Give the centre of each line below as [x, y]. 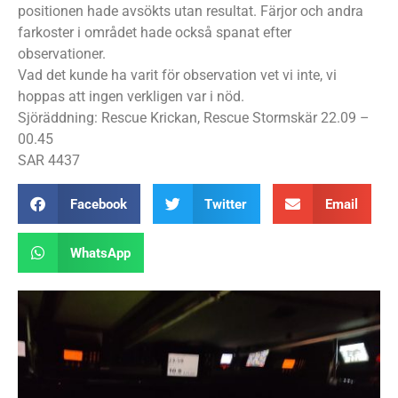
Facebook [98, 204]
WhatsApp [100, 253]
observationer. [62, 54]
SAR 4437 [49, 160]
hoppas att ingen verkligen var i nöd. [131, 96]
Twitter [226, 204]
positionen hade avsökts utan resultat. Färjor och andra [191, 11]
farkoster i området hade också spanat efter [155, 32]
